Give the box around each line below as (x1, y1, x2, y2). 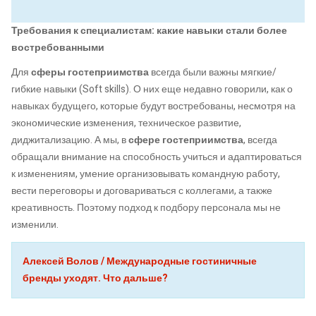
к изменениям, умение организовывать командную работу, (11, 166, 280, 182)
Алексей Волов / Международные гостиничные (23, 253, 257, 269)
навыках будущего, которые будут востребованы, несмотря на (11, 99, 296, 114)
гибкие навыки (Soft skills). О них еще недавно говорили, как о (11, 82, 293, 97)
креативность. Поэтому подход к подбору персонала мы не (11, 200, 281, 216)
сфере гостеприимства (128, 133, 243, 148)
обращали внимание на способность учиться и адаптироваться (11, 150, 302, 165)
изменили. (11, 217, 61, 233)
